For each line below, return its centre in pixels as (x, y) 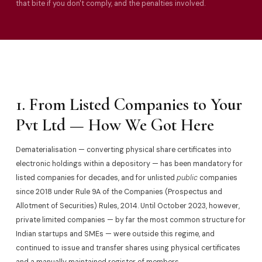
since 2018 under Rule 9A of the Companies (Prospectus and (119, 192)
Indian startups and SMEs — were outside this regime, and (115, 234)
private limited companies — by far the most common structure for (130, 220)
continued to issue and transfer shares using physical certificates (128, 248)
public (187, 177)
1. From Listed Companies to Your (129, 105)
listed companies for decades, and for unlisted (96, 177)
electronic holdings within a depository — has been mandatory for (129, 163)
